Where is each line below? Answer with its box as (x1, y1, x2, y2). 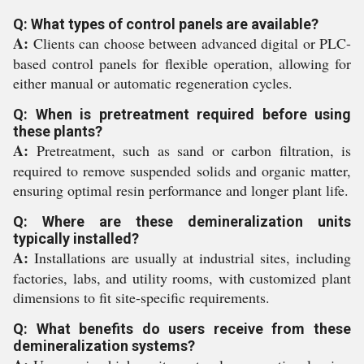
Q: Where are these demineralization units (13, 213, 351, 230)
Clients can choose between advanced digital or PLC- (28, 33, 351, 53)
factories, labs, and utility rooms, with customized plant (13, 268, 351, 288)
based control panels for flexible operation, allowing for (13, 54, 351, 73)
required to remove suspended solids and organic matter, (13, 161, 351, 180)
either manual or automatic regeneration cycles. (13, 73, 292, 93)
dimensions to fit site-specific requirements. (13, 288, 270, 307)
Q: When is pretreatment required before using (13, 106, 351, 123)
